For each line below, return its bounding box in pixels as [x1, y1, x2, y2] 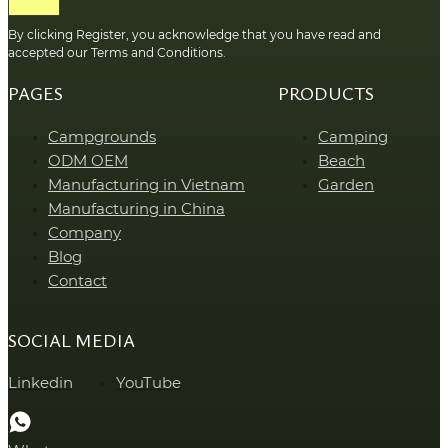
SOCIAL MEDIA [8, 327, 135, 352]
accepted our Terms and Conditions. [8, 46, 226, 59]
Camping [318, 129, 389, 145]
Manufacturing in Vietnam [48, 177, 245, 193]
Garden [318, 177, 375, 193]
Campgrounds [48, 129, 156, 145]
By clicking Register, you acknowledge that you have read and [8, 28, 381, 41]
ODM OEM [48, 153, 128, 169]
